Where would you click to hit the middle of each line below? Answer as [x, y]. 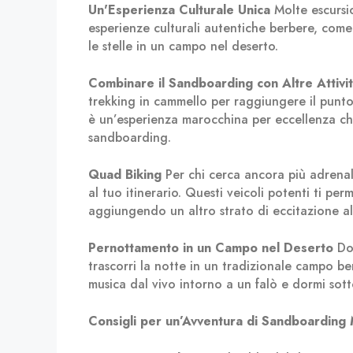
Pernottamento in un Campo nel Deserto [211, 248]
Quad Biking [125, 175]
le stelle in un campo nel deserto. [183, 46]
